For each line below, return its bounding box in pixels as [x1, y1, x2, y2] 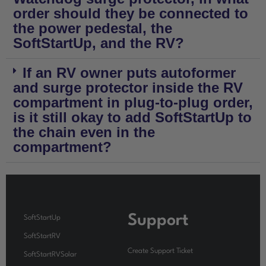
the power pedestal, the [13, 20, 172, 36]
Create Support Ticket [128, 248, 193, 255]
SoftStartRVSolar [24, 251, 77, 258]
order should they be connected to [13, 5, 248, 21]
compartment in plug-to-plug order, [13, 94, 253, 110]
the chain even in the [13, 124, 155, 140]
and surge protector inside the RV [13, 80, 243, 96]
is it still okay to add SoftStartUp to [13, 109, 252, 125]
